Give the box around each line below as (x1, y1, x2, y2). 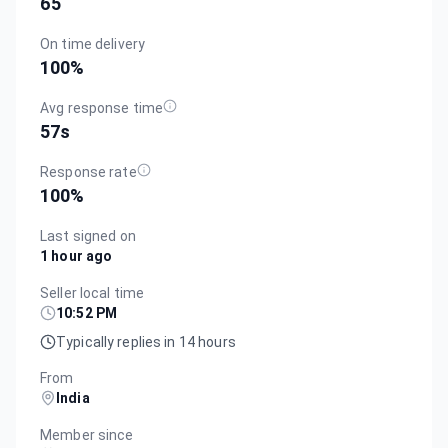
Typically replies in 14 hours (56, 333, 236, 350)
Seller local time (40, 284, 145, 301)
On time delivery (40, 35, 146, 52)
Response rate (40, 163, 137, 180)
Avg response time (40, 99, 164, 116)
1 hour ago (40, 247, 113, 264)
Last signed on (40, 227, 136, 244)
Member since (40, 426, 134, 443)
